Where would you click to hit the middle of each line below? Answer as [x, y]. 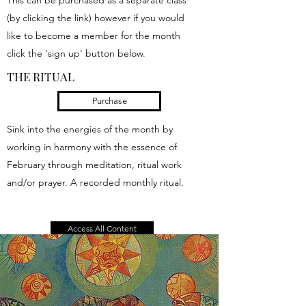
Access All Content [102, 228]
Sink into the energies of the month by [90, 129]
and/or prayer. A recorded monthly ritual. [95, 182]
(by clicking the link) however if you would [96, 18]
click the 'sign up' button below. [76, 53]
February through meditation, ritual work [94, 165]
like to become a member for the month [94, 36]
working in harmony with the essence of [92, 147]
